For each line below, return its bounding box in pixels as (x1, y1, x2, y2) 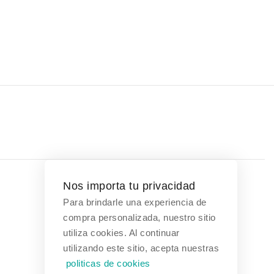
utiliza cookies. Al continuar (63, 228, 180, 238)
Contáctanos (76, 210, 141, 223)
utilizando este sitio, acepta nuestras (63, 243, 219, 253)
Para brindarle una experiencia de (63, 197, 207, 207)
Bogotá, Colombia (94, 237, 171, 247)
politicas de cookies (65, 258, 150, 268)
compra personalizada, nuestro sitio (63, 212, 216, 223)
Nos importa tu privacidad (63, 180, 196, 192)
